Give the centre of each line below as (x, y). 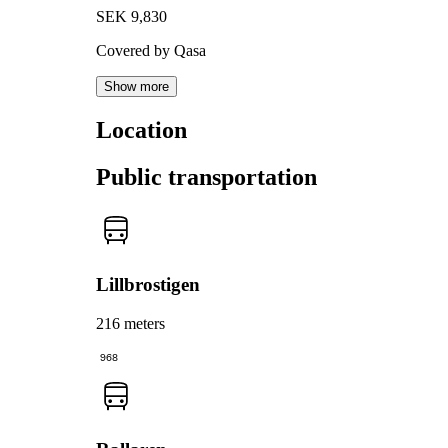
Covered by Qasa (151, 51)
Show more (136, 87)
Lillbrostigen (148, 284)
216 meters (130, 323)
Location (141, 130)
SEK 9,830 (131, 17)
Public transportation (206, 177)
